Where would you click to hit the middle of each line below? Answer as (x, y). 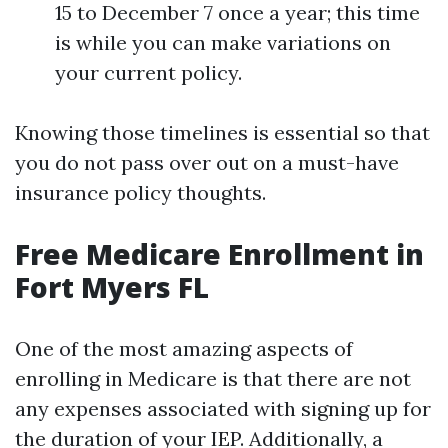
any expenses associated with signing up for (223, 408)
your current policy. (148, 72)
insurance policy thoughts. (140, 192)
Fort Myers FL (112, 287)
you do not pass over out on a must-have (207, 162)
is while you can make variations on (223, 42)
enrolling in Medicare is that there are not (213, 378)
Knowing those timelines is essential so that (222, 132)
